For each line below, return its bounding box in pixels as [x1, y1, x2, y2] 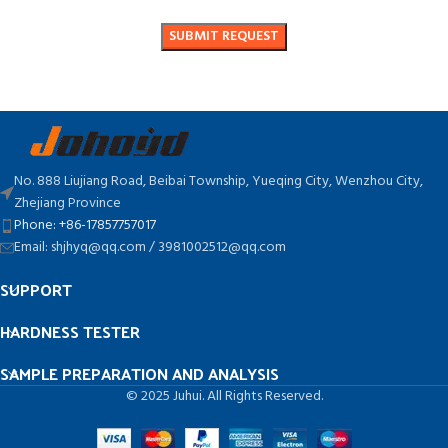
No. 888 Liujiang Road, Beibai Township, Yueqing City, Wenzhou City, [14, 169, 423, 193]
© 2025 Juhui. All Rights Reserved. [125, 384, 323, 408]
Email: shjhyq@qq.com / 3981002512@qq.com [14, 235, 286, 259]
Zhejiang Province [14, 191, 121, 215]
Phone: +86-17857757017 [14, 213, 159, 237]
